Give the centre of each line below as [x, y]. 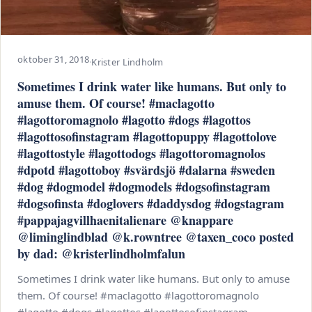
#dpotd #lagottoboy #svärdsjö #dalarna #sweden [146, 170]
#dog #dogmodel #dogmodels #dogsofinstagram [144, 187]
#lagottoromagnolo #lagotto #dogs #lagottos [134, 120]
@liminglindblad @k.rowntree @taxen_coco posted [156, 237]
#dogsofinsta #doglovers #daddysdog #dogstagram [151, 203]
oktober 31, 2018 [54, 59]
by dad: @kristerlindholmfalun [101, 253]
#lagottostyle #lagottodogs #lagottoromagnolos [141, 153]
